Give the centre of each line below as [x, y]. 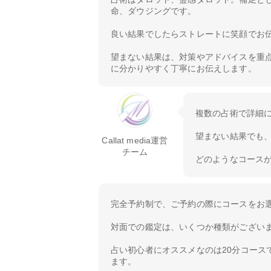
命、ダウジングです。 [154, 11]
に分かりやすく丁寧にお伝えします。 [184, 69]
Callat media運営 [135, 141]
